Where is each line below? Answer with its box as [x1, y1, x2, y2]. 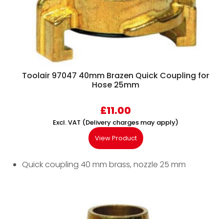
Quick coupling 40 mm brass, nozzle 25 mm [22, 159, 186, 171]
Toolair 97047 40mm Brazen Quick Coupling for [22, 70, 209, 82]
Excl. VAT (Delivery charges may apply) [53, 118, 178, 128]
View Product [94, 133, 137, 143]
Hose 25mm [92, 79, 139, 91]
